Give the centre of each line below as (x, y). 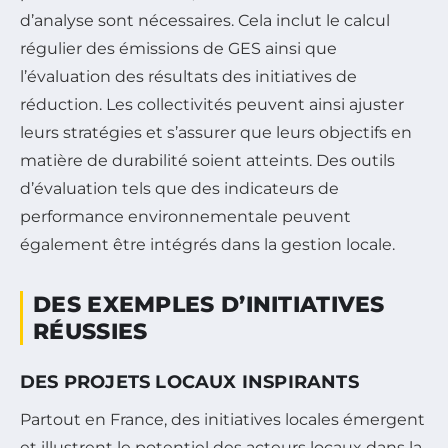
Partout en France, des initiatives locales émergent (222, 420)
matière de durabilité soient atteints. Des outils (207, 161)
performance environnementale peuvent (185, 217)
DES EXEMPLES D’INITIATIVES (209, 305)
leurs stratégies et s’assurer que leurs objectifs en (216, 133)
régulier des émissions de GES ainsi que (178, 49)
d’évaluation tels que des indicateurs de (179, 189)
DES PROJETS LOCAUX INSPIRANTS (189, 382)
